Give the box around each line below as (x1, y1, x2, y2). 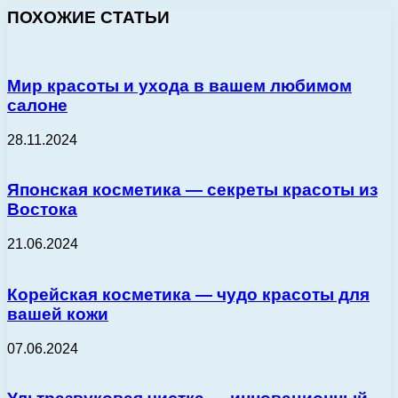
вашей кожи (7, 304, 108, 323)
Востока (7, 200, 77, 219)
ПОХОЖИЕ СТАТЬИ (7, 7, 170, 27)
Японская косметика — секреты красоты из (7, 180, 378, 200)
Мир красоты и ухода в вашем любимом (7, 76, 352, 95)
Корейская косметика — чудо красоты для (7, 284, 370, 304)
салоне (7, 95, 68, 115)
